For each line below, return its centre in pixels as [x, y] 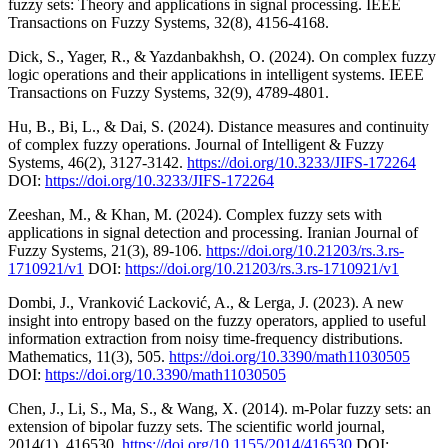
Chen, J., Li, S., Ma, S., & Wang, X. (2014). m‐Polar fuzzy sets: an [219, 408]
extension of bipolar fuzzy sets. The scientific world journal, [196, 426]
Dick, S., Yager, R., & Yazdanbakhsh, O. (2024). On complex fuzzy [222, 56]
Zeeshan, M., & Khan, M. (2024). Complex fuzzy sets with [195, 214]
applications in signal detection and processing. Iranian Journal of [213, 232]
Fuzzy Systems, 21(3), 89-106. [107, 250]
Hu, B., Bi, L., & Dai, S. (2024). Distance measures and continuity [218, 126]
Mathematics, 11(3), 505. [88, 356]
